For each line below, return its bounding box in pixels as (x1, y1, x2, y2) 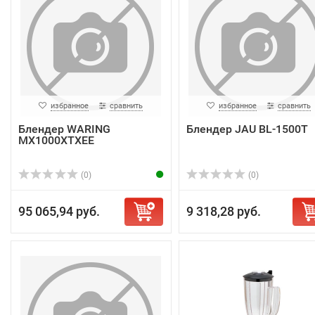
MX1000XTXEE (18, 134, 94, 147)
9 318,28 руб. (186, 204, 261, 219)
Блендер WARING (18, 122, 110, 136)
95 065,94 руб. (18, 204, 100, 219)
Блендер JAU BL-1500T (186, 122, 308, 136)
